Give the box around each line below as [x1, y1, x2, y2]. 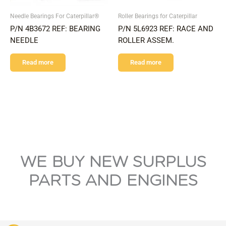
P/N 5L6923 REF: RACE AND [118, 24, 213, 33]
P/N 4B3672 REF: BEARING [10, 24, 100, 33]
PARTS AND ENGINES [28, 171, 198, 190]
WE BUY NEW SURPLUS [20, 152, 206, 171]
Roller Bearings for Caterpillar [118, 12, 197, 20]
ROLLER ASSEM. [118, 35, 174, 45]
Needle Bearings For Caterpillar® [10, 12, 99, 20]
